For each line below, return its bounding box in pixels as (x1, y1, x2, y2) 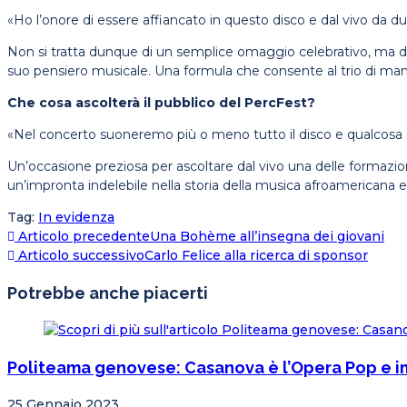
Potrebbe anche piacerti (7, 283, 208, 303)
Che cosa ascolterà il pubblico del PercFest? (7, 94, 315, 112)
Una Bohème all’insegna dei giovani (150, 228, 384, 245)
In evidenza (38, 209, 114, 226)
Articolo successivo (15, 247, 144, 264)
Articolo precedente (15, 228, 150, 245)
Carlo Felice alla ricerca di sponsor (144, 247, 368, 264)
